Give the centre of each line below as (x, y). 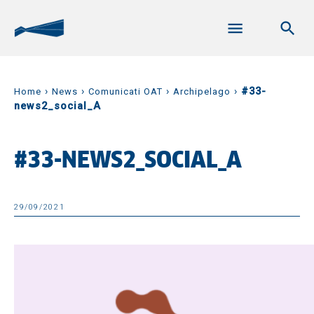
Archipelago (202, 91)
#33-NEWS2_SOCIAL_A (128, 161)
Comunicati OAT (125, 91)
